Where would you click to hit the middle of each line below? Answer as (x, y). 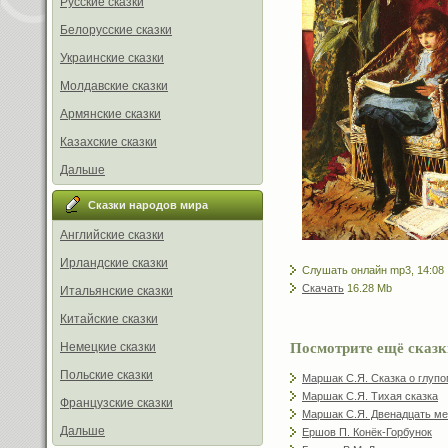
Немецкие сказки (108, 347)
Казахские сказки (108, 142)
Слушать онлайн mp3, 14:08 (373, 269)
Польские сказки (106, 375)
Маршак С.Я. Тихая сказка (370, 395)
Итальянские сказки (116, 291)
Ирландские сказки (114, 263)
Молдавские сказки (114, 86)
